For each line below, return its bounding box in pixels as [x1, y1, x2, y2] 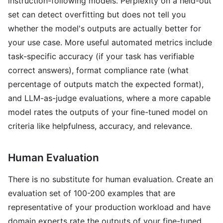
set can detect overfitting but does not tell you [8, 9, 186, 19]
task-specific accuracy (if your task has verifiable [8, 51, 194, 61]
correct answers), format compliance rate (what [8, 65, 189, 75]
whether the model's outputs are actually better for [8, 23, 201, 33]
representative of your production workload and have [8, 202, 211, 212]
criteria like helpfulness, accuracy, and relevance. [8, 121, 192, 131]
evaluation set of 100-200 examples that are [8, 188, 175, 198]
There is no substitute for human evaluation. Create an [8, 174, 213, 184]
